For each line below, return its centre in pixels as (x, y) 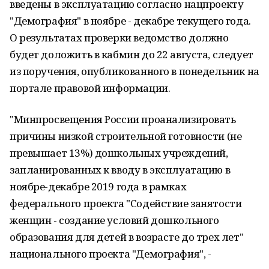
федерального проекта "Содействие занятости (126, 203)
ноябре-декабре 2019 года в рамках (98, 186)
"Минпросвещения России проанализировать (123, 119)
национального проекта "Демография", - (110, 254)
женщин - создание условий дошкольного (114, 220)
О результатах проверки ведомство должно (119, 38)
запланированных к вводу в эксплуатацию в (120, 170)
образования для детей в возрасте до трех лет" (127, 237)
